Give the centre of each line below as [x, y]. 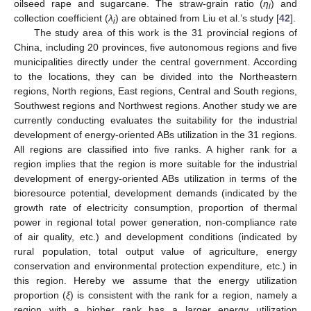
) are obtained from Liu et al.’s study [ [197, 18]
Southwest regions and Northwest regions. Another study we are [155, 106]
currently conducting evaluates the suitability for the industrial [155, 120]
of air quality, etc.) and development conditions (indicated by [155, 237]
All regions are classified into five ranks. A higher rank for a [155, 150]
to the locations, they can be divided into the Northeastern [155, 77]
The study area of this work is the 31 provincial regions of [165, 33]
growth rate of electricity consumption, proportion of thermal [155, 208]
